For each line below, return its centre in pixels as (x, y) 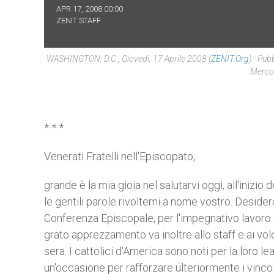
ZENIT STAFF (79, 20)
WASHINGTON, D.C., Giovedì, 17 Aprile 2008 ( (129, 59)
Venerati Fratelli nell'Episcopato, (120, 156)
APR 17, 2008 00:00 (90, 9)
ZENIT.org (230, 59)
